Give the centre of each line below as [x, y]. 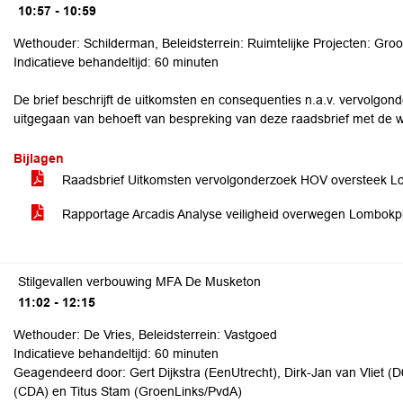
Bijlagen [39, 158]
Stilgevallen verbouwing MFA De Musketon [139, 282]
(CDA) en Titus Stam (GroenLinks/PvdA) [128, 391]
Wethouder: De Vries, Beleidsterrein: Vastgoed [145, 335]
